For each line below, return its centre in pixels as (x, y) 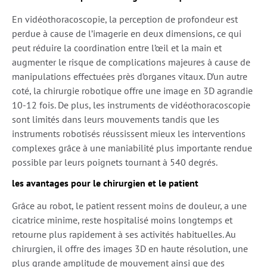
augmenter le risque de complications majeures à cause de (131, 62)
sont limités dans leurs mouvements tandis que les (116, 119)
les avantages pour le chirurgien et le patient (105, 183)
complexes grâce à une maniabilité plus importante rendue (132, 148)
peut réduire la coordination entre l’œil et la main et (117, 47)
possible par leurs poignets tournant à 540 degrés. (115, 162)
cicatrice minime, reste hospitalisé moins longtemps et (122, 220)
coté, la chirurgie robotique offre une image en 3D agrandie (132, 90)
